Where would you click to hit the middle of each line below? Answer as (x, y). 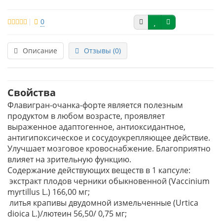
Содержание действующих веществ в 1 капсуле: (99, 170)
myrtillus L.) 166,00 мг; (49, 192)
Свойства (32, 92)
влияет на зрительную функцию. (70, 159)
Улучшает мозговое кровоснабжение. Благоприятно (109, 148)
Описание (40, 51)
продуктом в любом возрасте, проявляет (86, 116)
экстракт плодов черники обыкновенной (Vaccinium (109, 181)
